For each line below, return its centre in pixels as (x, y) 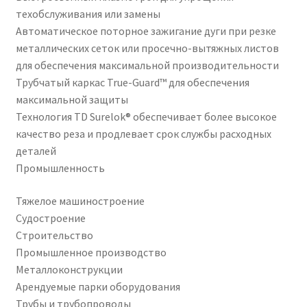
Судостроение (50, 218)
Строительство (54, 235)
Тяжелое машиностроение (80, 201)
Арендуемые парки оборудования (98, 287)
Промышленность (60, 168)
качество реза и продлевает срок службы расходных (143, 134)
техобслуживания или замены (88, 14)
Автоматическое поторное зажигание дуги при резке (146, 31)
